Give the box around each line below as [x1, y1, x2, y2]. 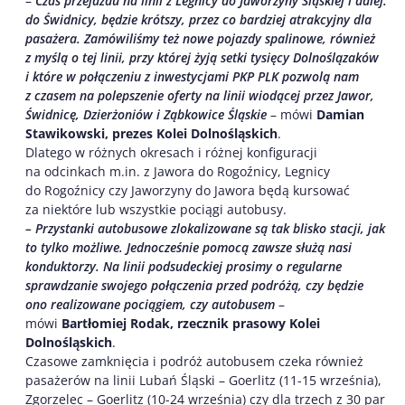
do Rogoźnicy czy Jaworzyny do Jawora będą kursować [25, 181, 350, 199]
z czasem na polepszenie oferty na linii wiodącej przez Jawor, [25, 86, 374, 104]
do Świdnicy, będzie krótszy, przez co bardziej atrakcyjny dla [25, 10, 372, 28]
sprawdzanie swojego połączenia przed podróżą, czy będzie [25, 276, 363, 294]
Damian [316, 105, 364, 123]
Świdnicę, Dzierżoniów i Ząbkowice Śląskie [25, 105, 267, 123]
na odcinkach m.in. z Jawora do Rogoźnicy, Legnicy [25, 162, 330, 180]
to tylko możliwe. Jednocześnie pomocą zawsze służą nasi [25, 238, 352, 256]
